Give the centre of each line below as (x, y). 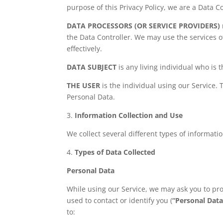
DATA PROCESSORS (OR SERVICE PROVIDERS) (144, 25)
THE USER (84, 85)
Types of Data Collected (115, 152)
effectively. (85, 48)
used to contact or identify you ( (120, 200)
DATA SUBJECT (92, 67)
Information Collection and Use (129, 115)
